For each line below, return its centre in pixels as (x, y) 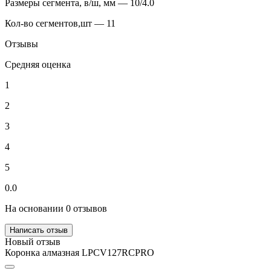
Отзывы (21, 44)
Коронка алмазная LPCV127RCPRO (80, 252)
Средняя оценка (38, 64)
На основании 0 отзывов (56, 208)
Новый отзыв (33, 241)
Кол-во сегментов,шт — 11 (61, 23)
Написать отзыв (39, 230)
